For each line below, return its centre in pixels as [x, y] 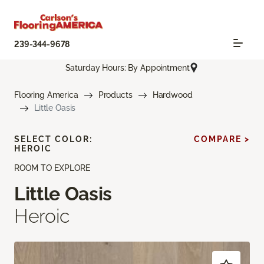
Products [115, 95]
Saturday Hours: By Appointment [127, 67]
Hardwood [172, 95]
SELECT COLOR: [53, 139]
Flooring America [46, 95]
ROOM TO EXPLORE [52, 168]
